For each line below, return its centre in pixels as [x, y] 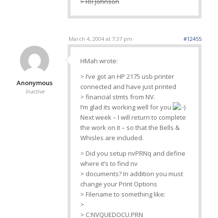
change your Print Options [118, 184]
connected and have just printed [128, 87]
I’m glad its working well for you [126, 107]
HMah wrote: [99, 61]
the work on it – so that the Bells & [130, 128]
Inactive [35, 91]
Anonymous [35, 83]
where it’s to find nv [109, 164]
